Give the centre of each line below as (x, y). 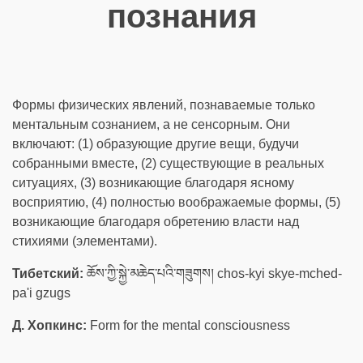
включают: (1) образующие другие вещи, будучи (156, 144)
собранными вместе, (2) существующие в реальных (168, 163)
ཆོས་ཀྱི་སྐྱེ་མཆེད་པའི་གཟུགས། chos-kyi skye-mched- (213, 273)
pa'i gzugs (41, 293)
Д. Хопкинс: (49, 325)
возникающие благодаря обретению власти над (156, 222)
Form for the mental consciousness (188, 325)
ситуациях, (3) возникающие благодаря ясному (153, 183)
